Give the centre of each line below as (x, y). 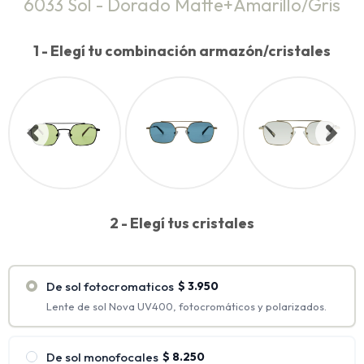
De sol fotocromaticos (110, 287)
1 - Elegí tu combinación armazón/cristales (182, 51)
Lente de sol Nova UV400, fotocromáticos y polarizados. (186, 307)
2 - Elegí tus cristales (182, 223)
